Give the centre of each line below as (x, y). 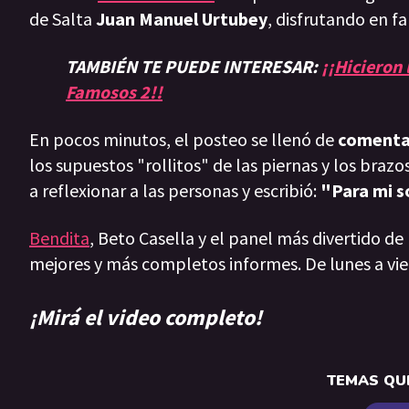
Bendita (59, 238)
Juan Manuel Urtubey (182, 19)
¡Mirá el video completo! (146, 318)
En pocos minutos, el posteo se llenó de (184, 140)
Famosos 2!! (114, 92)
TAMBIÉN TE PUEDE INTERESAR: (194, 67)
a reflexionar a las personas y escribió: (175, 191)
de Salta (63, 19)
